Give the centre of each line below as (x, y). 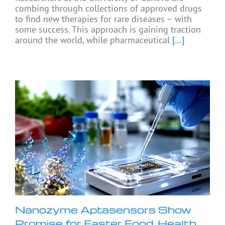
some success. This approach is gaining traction (108, 30)
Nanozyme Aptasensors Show (103, 209)
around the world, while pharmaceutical (92, 40)
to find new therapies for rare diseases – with (103, 19)
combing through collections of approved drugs (108, 9)
